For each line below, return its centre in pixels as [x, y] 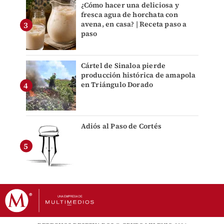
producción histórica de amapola [138, 75]
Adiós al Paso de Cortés [121, 126]
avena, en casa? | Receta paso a [134, 24]
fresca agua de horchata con [129, 15]
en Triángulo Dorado [117, 85]
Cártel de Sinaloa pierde [123, 66]
